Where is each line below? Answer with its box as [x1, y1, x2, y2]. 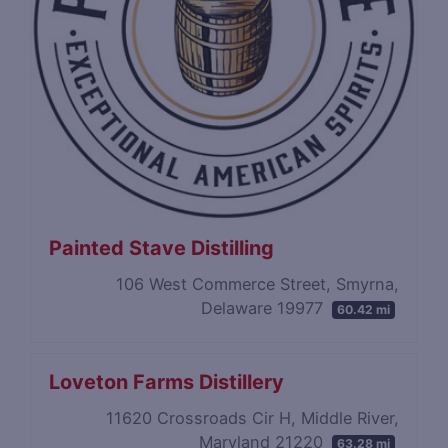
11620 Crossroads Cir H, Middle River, [105, 407, 399, 428]
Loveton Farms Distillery [49, 370, 285, 395]
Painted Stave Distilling [49, 236, 275, 261]
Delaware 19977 [201, 297, 329, 318]
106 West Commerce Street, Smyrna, [115, 273, 399, 294]
